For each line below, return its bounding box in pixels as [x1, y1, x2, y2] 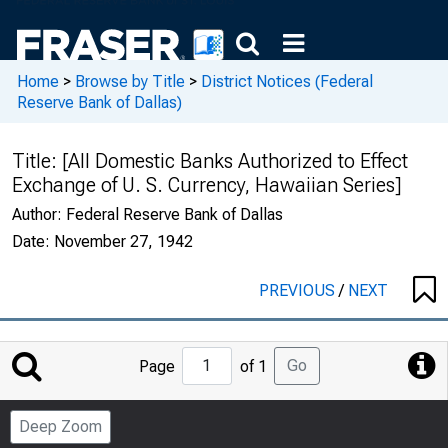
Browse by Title [75, 71, 185, 91]
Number [223, 420, 279, 439]
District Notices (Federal [201, 71, 373, 91]
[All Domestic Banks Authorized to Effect [62, 149, 408, 173]
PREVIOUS [259, 281, 339, 300]
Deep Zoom [19, 417, 102, 436]
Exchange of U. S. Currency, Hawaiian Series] [12, 173, 402, 197]
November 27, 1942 [54, 232, 193, 251]
